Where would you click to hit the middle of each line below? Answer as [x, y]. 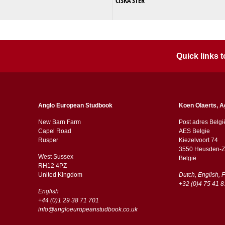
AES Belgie [194, 131]
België [187, 158]
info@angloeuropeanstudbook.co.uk [88, 209]
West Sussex [55, 156]
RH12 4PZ [53, 165]
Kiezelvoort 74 [198, 140]
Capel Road [54, 131]
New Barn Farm [59, 122]
